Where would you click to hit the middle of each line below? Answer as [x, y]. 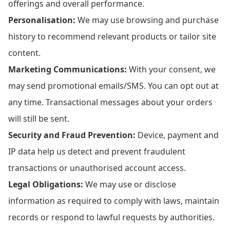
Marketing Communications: [68, 69]
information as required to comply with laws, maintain [114, 201]
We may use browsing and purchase [147, 20]
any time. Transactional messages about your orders [110, 102]
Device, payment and [177, 135]
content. [24, 53]
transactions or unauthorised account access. [97, 168]
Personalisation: [42, 20]
